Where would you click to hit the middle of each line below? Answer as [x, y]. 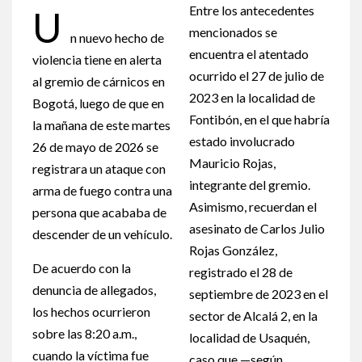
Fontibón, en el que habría [259, 120]
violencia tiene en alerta [97, 60]
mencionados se [233, 32]
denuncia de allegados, [94, 290]
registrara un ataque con [99, 169]
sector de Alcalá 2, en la [253, 316]
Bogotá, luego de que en [98, 103]
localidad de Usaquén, [249, 338]
